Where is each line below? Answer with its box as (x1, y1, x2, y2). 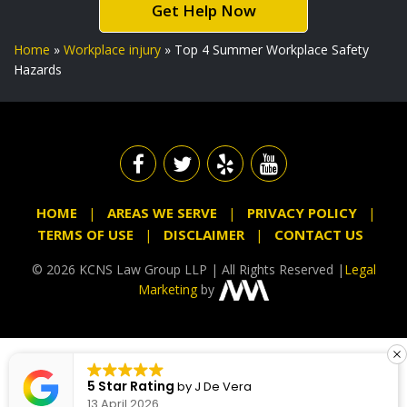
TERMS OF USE (37, 224, 134, 243)
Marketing (137, 280, 197, 298)
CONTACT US (274, 224, 363, 243)
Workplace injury (64, 40, 161, 58)
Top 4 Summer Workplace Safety (174, 40, 369, 58)
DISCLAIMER (164, 224, 244, 243)
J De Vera (194, 378, 252, 395)
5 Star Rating (87, 377, 174, 395)
